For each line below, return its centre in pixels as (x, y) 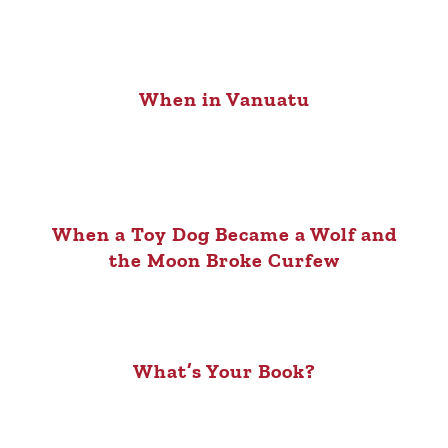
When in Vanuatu (224, 99)
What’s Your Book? (224, 371)
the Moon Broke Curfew (224, 260)
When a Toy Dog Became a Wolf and (224, 234)
